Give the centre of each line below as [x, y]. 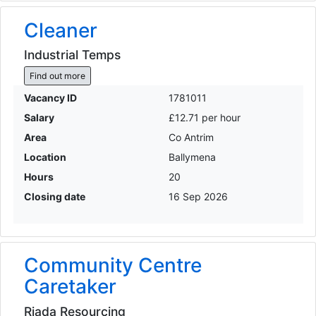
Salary [39, 118]
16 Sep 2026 [198, 197]
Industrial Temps [72, 55]
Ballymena [192, 157]
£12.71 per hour [205, 118]
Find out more [57, 75]
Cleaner [60, 30]
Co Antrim [191, 138]
